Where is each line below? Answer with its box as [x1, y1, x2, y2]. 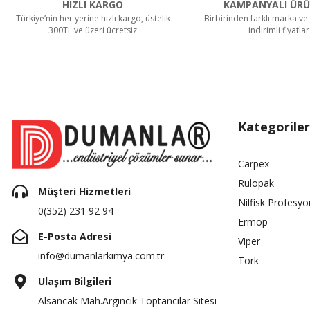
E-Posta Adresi [38, 229, 111, 243]
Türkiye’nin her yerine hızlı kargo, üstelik [15, 12, 170, 24]
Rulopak [237, 176, 274, 190]
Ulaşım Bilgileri [38, 274, 111, 288]
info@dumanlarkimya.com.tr [38, 248, 164, 262]
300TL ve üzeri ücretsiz [48, 24, 138, 36]
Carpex [237, 156, 269, 170]
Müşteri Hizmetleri [38, 184, 131, 198]
